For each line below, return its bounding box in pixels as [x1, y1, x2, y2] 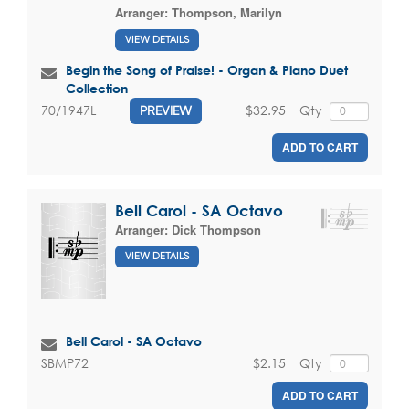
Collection [66, 79, 128, 96]
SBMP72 [41, 353, 89, 372]
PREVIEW [140, 102, 192, 118]
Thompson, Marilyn [172, 4, 282, 22]
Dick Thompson [172, 220, 261, 238]
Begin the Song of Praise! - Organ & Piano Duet [66, 61, 348, 78]
